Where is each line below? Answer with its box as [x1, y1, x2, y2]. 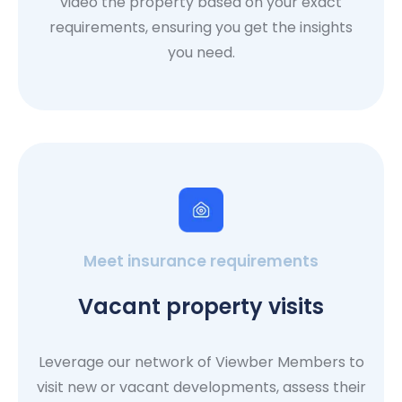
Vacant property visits [78, 291, 324, 321]
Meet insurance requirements [83, 249, 319, 272]
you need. [167, 41, 235, 63]
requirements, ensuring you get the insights [49, 16, 353, 38]
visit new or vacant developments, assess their [36, 376, 366, 398]
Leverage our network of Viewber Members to [38, 351, 364, 372]
